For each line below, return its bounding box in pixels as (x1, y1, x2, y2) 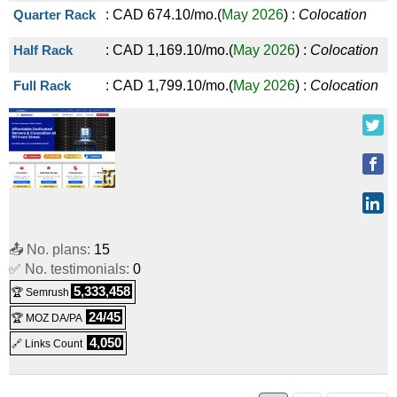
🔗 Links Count (12, 338, 85, 350)
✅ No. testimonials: (9, 261, 133, 276)
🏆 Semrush (12, 286, 69, 299)
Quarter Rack (13, 7, 96, 22)
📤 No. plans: (9, 242, 94, 257)
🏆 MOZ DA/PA (12, 312, 82, 324)
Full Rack (13, 78, 71, 93)
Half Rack (13, 43, 73, 58)
